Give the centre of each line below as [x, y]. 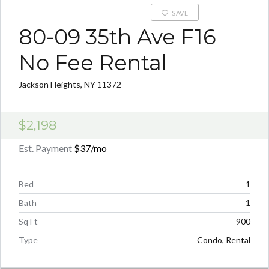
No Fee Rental [93, 63]
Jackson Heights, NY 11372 [70, 84]
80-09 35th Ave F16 [117, 37]
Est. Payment [46, 148]
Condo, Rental [224, 240]
